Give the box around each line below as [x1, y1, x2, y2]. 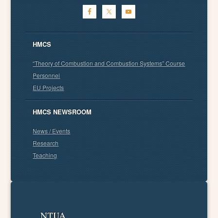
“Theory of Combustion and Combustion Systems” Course [33, 58, 185, 67]
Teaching [33, 150, 57, 159]
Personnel [33, 71, 60, 79]
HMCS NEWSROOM [33, 107, 92, 116]
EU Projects [33, 83, 64, 91]
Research [33, 138, 59, 147]
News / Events [33, 126, 71, 135]
